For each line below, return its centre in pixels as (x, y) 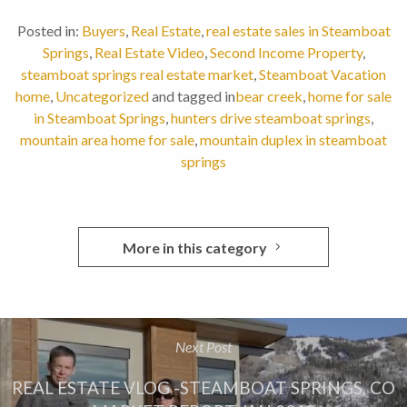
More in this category (195, 248)
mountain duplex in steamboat (293, 140)
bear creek (269, 96)
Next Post (203, 347)
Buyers (103, 31)
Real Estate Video (149, 53)
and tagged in (194, 96)
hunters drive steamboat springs (271, 118)
